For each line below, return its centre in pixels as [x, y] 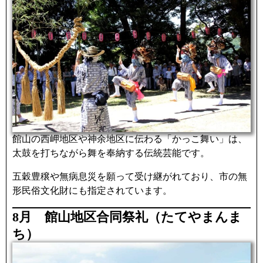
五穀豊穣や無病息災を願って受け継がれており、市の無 [130, 177]
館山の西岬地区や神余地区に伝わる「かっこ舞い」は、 [130, 139]
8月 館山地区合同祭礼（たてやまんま [127, 217]
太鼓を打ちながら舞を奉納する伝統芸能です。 [111, 153]
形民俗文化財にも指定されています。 [92, 191]
